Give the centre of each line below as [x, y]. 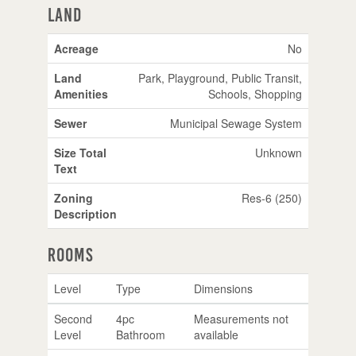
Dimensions [223, 288]
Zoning [73, 197]
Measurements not [241, 318]
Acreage [76, 48]
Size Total [80, 152]
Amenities [81, 93]
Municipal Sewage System [236, 123]
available [216, 334]
